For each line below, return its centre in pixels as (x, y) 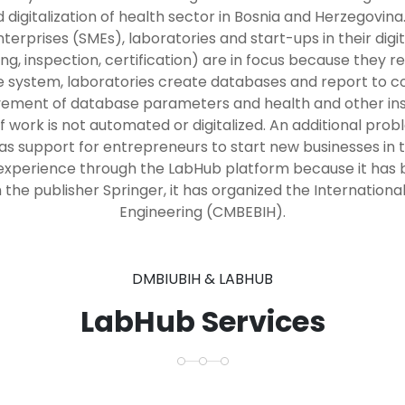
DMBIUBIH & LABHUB (202, 279)
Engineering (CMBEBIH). (202, 212)
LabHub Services (202, 321)
